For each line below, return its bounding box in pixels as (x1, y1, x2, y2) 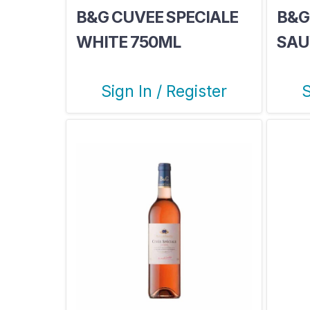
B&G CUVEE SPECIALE (75, 7, 238, 27)
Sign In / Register (100, 81, 227, 101)
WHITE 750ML (75, 32, 181, 52)
